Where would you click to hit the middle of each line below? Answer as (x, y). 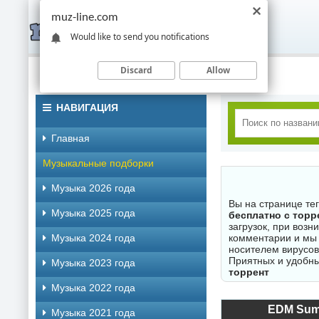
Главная (70, 138)
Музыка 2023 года (93, 263)
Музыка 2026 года (93, 188)
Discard (136, 70)
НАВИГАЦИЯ (87, 108)
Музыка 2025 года (93, 213)
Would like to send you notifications (140, 36)
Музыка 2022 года (93, 288)
